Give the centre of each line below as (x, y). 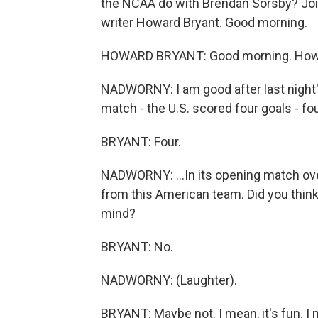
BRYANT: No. (137, 247)
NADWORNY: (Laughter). (169, 280)
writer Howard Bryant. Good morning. (204, 22)
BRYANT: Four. (141, 142)
